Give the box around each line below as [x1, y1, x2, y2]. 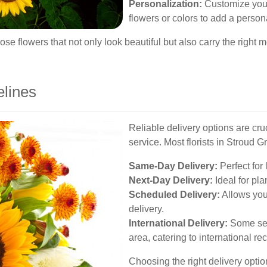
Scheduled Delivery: [129, 190, 220, 200]
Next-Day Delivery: [129, 175, 213, 185]
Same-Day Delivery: [129, 161, 218, 171]
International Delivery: [129, 218, 228, 228]
